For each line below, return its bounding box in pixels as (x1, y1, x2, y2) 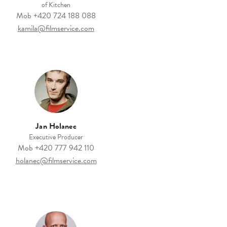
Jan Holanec (35, 120, 77, 133)
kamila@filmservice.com (18, 22, 94, 35)
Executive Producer (29, 132, 83, 143)
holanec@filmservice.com (15, 155, 97, 167)
